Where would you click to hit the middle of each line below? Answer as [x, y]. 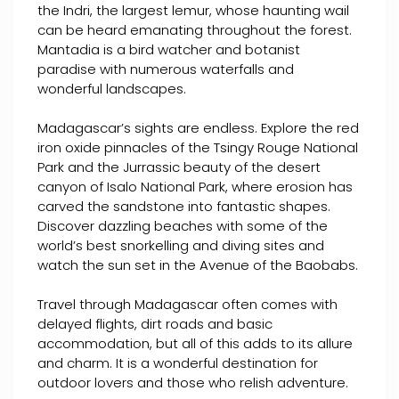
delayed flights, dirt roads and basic [155, 324]
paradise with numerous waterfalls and [166, 69]
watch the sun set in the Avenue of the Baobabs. [198, 265]
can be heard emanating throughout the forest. [195, 30]
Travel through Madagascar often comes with [187, 305]
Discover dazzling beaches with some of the [183, 226]
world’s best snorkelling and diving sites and [181, 246]
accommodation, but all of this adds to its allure [195, 344]
